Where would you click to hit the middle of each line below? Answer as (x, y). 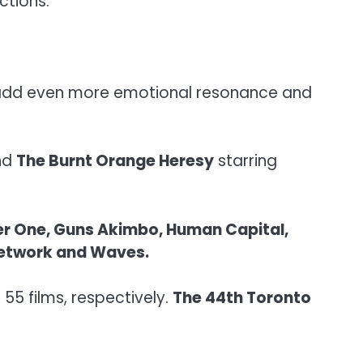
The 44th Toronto (242, 298)
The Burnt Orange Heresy (115, 161)
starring (246, 161)
